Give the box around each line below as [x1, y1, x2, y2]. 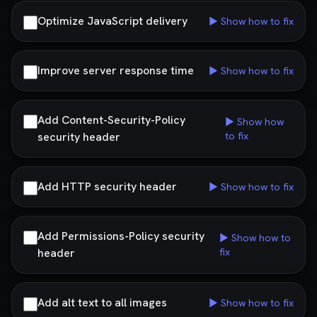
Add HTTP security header [38, 179, 177, 194]
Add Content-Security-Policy [38, 113, 185, 127]
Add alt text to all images [38, 295, 167, 310]
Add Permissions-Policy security [38, 229, 204, 243]
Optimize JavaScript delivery [38, 13, 188, 28]
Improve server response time [38, 63, 194, 78]
